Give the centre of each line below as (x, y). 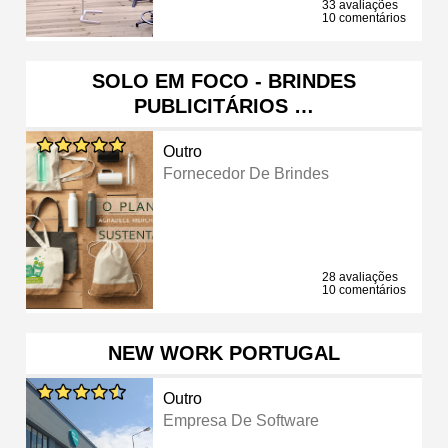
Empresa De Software (241, 420)
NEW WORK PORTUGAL (224, 352)
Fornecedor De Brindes (246, 173)
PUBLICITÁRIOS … (224, 105)
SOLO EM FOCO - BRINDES (224, 80)
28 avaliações (360, 276)
